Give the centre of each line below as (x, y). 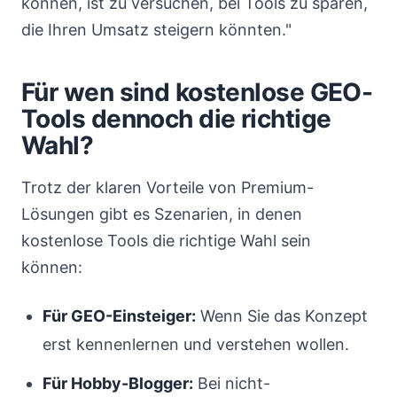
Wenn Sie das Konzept (282, 316)
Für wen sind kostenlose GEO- (197, 92)
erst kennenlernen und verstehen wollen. (196, 344)
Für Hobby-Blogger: (118, 383)
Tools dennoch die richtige (176, 119)
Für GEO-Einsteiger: (119, 316)
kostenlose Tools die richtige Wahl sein (166, 241)
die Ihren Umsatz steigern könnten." (156, 30)
